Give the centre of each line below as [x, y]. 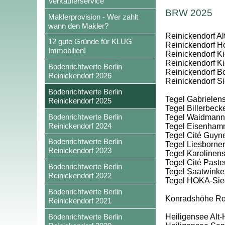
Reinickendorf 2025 [80, 100]
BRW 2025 [189, 13]
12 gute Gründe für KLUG [90, 42]
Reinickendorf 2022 [80, 176]
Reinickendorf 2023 [80, 151]
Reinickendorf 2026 [80, 76]
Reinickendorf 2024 [80, 126]
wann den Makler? [78, 26]
